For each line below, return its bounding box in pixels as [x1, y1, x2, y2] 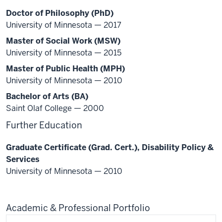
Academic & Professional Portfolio [6, 202, 150, 214]
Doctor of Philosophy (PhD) [6, 8, 113, 18]
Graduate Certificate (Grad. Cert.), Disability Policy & [6, 142, 214, 153]
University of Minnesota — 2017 [6, 20, 121, 30]
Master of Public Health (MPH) [6, 63, 125, 74]
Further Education [6, 119, 82, 131]
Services [6, 154, 40, 165]
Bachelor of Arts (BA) [6, 91, 88, 102]
